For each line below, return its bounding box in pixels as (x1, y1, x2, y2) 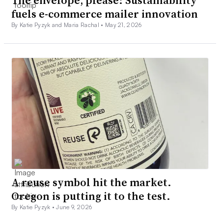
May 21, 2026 (105, 21, 142, 29)
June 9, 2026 (56, 203, 92, 211)
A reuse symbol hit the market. (11, 174, 171, 190)
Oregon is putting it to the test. (11, 188, 170, 203)
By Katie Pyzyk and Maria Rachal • (11, 21, 105, 29)
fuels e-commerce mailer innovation (11, 6, 198, 22)
